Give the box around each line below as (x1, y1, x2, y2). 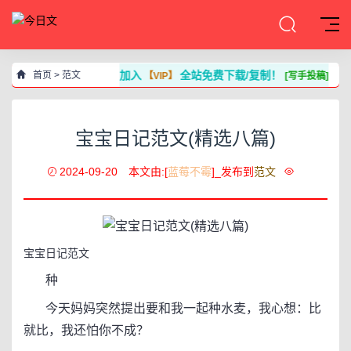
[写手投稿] (287, 71, 331, 81)
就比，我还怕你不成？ (24, 324, 149, 337)
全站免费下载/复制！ (182, 69, 288, 81)
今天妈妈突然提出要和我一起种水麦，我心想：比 (24, 302, 321, 315)
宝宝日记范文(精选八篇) (75, 128, 276, 149)
